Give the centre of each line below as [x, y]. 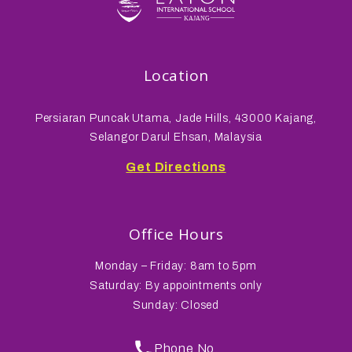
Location [176, 75]
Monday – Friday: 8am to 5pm [176, 266]
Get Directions [176, 167]
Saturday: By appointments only [176, 285]
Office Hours [176, 234]
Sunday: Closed [176, 305]
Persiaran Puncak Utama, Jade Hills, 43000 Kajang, [176, 118]
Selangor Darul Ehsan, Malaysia [176, 137]
